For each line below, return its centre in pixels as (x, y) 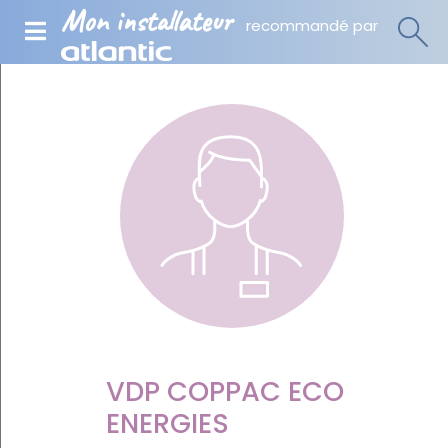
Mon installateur (146, 21)
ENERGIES (167, 423)
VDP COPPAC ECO (225, 391)
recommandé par (312, 25)
